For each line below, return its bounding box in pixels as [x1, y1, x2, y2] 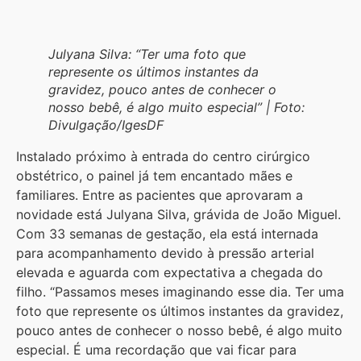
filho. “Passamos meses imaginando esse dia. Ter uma [16, 283, 344, 300]
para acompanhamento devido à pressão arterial [16, 244, 314, 261]
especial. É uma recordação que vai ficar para [16, 341, 297, 358]
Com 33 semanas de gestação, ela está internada [16, 225, 318, 242]
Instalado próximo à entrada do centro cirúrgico [16, 147, 310, 164]
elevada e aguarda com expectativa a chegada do [16, 263, 323, 280]
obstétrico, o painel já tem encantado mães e [16, 167, 293, 184]
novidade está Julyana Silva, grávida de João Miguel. [16, 205, 341, 222]
